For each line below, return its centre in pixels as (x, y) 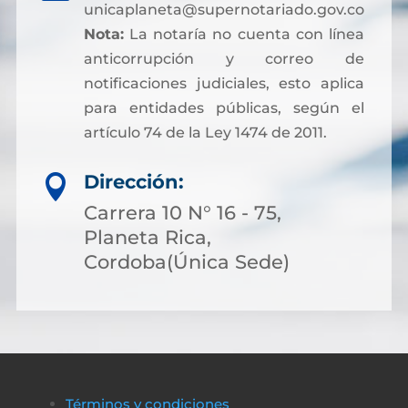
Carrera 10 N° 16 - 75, (183, 213)
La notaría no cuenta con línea (244, 34)
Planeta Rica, (148, 237)
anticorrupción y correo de (224, 59)
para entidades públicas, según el (224, 108)
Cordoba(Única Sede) (187, 262)
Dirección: (134, 182)
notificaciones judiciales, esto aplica (224, 83)
